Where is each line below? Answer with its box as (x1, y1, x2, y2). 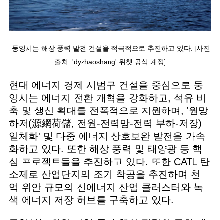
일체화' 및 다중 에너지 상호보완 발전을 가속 (8, 130, 205, 141)
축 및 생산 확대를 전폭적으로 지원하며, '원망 (8, 105, 208, 116)
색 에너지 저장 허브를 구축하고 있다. (8, 194, 180, 205)
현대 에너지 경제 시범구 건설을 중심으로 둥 (8, 79, 203, 90)
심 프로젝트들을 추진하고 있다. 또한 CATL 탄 (8, 156, 210, 167)
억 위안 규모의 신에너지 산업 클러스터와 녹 (8, 181, 203, 192)
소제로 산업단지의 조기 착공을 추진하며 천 (8, 168, 200, 180)
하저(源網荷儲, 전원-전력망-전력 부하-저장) (8, 117, 202, 129)
